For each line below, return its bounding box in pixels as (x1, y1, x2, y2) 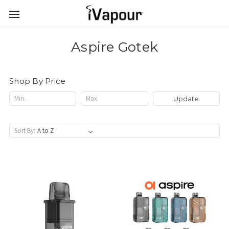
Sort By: (14, 126, 35, 135)
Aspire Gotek (71, 39, 158, 55)
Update (173, 94, 199, 103)
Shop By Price (9, 76, 66, 86)
